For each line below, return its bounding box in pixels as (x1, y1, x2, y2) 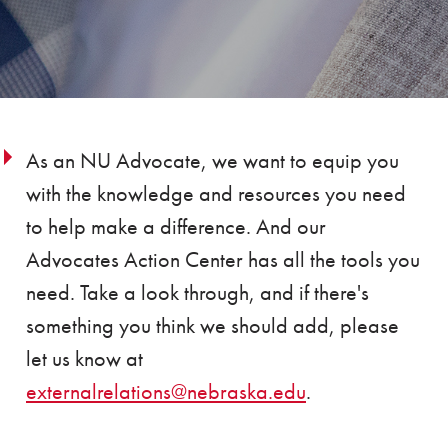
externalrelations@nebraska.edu (26, 377, 306, 406)
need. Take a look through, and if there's (26, 278, 369, 307)
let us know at (26, 344, 143, 373)
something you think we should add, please (26, 311, 399, 340)
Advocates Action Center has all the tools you (26, 245, 420, 274)
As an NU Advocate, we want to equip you (26, 146, 399, 175)
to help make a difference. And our (26, 212, 326, 241)
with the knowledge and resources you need (26, 179, 406, 208)
